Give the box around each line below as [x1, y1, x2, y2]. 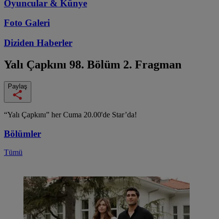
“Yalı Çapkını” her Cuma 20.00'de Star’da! [4, 110, 137, 119]
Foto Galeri [4, 18, 50, 28]
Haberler [37, 38, 72, 48]
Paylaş [8, 82, 27, 90]
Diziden [4, 38, 37, 48]
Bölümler [4, 128, 41, 139]
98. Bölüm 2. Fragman [69, 58, 181, 71]
